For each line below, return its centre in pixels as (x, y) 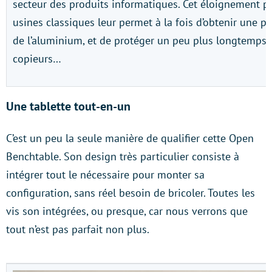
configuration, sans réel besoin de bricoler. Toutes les (131, 193)
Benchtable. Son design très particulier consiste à (123, 156)
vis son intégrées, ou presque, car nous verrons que (127, 211)
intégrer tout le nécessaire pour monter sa (105, 175)
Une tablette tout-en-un (68, 106)
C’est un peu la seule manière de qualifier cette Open (130, 138)
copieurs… (37, 59)
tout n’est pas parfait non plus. (78, 229)
